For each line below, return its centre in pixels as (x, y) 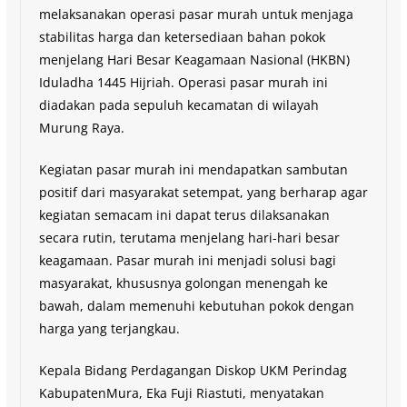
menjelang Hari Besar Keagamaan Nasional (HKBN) (194, 60)
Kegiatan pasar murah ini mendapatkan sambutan (193, 170)
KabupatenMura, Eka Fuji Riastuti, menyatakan (181, 393)
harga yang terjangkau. (109, 329)
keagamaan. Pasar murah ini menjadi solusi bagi (187, 261)
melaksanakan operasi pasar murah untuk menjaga (196, 15)
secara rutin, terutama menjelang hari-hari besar (189, 238)
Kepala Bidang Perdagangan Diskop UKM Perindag (193, 371)
